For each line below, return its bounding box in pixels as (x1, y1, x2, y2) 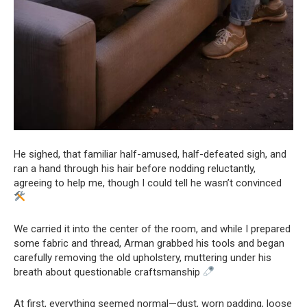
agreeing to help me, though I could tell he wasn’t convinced (14, 176, 282, 189)
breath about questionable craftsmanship (14, 265, 203, 278)
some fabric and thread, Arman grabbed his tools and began (14, 236, 284, 249)
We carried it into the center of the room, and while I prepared (14, 222, 291, 235)
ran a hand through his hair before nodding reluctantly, (14, 162, 256, 175)
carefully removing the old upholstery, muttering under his (14, 251, 271, 264)
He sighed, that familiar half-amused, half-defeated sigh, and (14, 147, 286, 160)
